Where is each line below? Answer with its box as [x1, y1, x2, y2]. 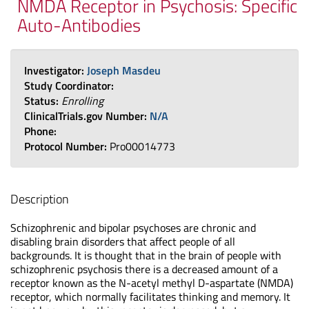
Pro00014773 [110, 138, 175, 154]
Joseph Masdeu [87, 62, 161, 79]
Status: [24, 92, 61, 109]
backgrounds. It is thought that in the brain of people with [10, 247, 281, 263]
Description [10, 190, 69, 208]
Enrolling [61, 92, 103, 109]
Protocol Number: [24, 138, 110, 154]
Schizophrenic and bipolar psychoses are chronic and [10, 219, 256, 236]
